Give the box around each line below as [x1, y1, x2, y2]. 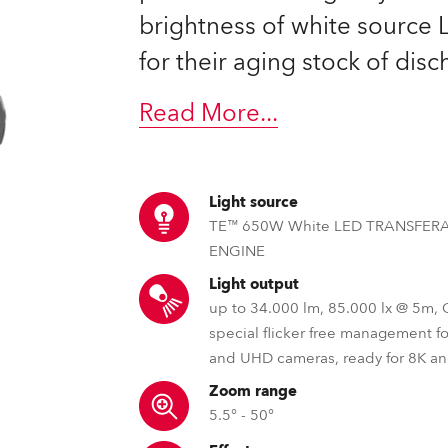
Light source [209, 192, 299, 212]
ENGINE [209, 241, 266, 261]
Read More [139, 97, 261, 130]
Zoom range [209, 381, 298, 401]
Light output [209, 274, 300, 294]
